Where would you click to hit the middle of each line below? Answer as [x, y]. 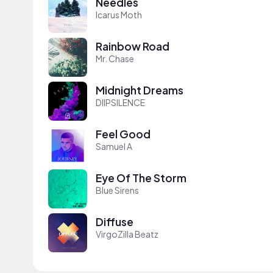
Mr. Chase [115, 59]
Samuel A [114, 147]
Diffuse [115, 222]
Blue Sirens [117, 190]
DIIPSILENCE [120, 103]
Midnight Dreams [140, 90]
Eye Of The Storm [141, 178]
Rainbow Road [133, 47]
